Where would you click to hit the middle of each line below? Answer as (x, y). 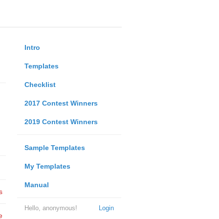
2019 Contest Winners (61, 122)
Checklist (40, 85)
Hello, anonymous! (51, 208)
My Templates (47, 166)
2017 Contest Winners (61, 103)
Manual (36, 185)
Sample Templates (55, 148)
